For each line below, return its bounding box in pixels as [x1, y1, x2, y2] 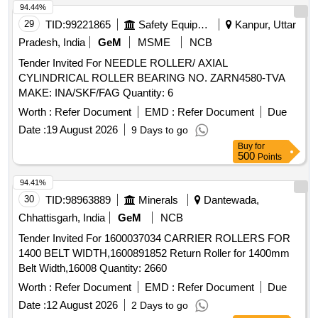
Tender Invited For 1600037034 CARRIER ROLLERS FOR [18, 232, 290, 245]
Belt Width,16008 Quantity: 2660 [99, 262, 167, 275]
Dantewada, [201, 194, 259, 207]
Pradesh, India [18, 36, 85, 49]
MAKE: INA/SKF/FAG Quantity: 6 [123, 87, 173, 99]
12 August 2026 [46, 299, 118, 312]
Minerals [138, 194, 178, 207]
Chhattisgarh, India [18, 212, 105, 224]
